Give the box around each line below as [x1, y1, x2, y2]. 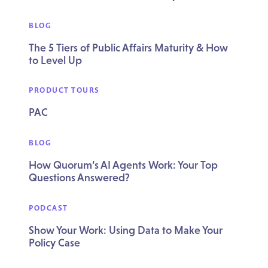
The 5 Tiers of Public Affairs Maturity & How [29, 41, 229, 54]
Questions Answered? [29, 171, 130, 184]
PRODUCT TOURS [29, 85, 100, 96]
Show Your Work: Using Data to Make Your [29, 223, 223, 236]
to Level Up [29, 53, 83, 66]
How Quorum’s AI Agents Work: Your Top [29, 159, 218, 172]
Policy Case [29, 236, 81, 249]
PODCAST [29, 202, 68, 213]
